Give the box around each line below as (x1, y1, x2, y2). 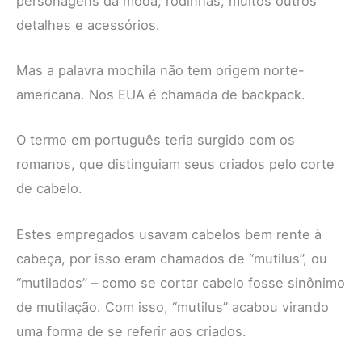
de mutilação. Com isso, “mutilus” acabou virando (16, 298, 329, 315)
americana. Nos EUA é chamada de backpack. (16, 86, 305, 103)
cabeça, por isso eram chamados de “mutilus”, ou (16, 250, 327, 267)
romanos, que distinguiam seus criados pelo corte (16, 156, 335, 173)
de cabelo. (16, 180, 82, 197)
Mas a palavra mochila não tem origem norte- (16, 62, 305, 78)
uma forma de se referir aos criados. (16, 322, 246, 339)
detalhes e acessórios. (16, 16, 160, 33)
